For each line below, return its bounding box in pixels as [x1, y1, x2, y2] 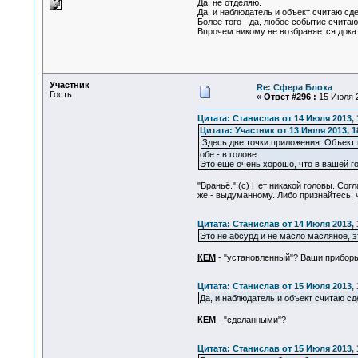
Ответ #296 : [263, 92, 316, 101]
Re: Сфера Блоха [256, 82, 332, 92]
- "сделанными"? [215, 315, 286, 325]
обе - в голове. [199, 149, 259, 160]
